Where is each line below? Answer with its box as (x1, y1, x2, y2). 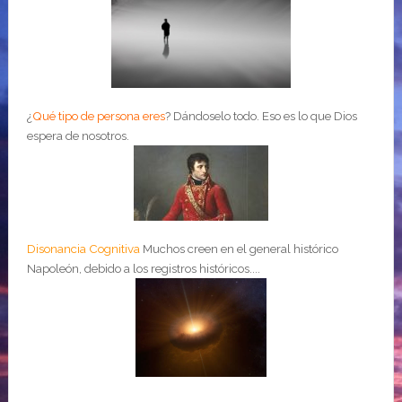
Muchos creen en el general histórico (142, 241, 338, 257)
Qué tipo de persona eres (31, 109, 165, 124)
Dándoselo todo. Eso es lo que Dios (172, 109, 357, 124)
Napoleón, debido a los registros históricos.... (26, 261, 260, 276)
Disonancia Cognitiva (26, 241, 140, 257)
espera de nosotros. (26, 128, 129, 144)
